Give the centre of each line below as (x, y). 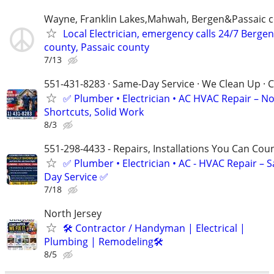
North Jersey (73, 214)
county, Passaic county (97, 47)
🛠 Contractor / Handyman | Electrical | (154, 228)
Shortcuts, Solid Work (94, 112)
